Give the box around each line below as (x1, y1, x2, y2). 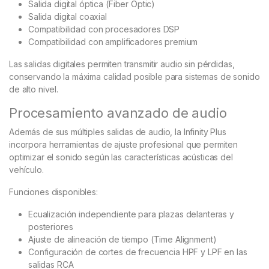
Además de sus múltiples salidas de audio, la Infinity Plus (9, 127, 226, 138)
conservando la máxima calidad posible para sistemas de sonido (9, 71, 260, 82)
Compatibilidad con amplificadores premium (28, 37, 198, 47)
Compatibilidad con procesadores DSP (28, 24, 180, 35)
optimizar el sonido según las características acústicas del (9, 152, 233, 163)
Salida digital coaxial (28, 11, 107, 22)
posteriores (28, 222, 73, 232)
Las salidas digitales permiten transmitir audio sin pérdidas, (9, 59, 235, 70)
